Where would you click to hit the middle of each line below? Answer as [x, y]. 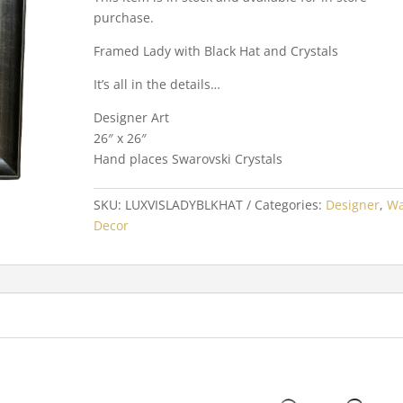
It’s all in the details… [157, 84]
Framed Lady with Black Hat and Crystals [215, 50]
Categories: [290, 205]
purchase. [123, 17]
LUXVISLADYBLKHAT [184, 205]
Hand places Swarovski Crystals [188, 158]
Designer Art [131, 117]
